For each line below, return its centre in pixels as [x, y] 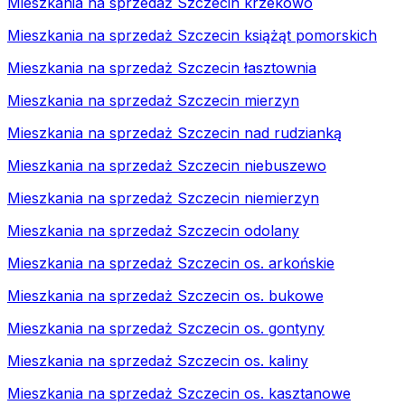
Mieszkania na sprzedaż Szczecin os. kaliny [158, 360]
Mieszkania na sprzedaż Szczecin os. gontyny [166, 328]
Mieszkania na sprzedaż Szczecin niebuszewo [167, 165]
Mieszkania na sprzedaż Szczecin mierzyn [153, 100]
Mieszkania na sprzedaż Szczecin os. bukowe [165, 295]
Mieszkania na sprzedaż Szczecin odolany [153, 230]
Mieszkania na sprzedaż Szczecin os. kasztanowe [179, 393]
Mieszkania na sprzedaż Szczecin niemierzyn [163, 198]
